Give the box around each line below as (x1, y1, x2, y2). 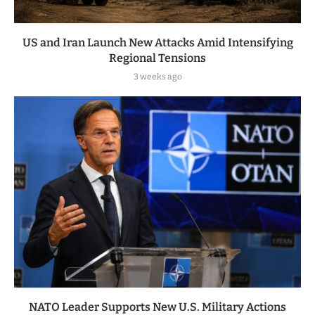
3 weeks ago (133, 72, 182, 82)
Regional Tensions (109, 51, 206, 65)
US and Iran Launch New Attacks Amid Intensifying (22, 36, 293, 50)
